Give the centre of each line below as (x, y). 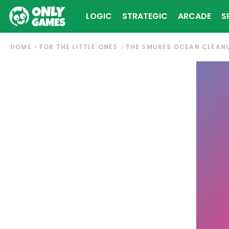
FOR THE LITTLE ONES (78, 47)
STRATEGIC (145, 16)
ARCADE (194, 16)
